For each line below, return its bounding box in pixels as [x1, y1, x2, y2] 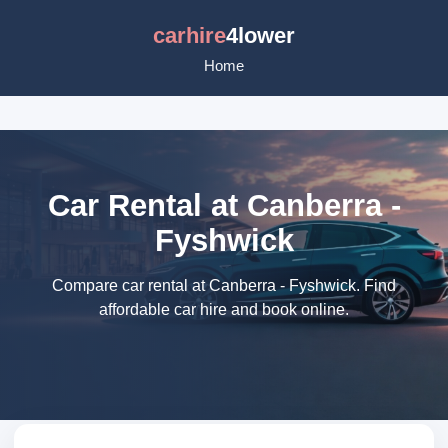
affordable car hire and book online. [99, 301, 349, 318]
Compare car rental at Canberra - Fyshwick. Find [52, 277, 396, 294]
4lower [226, 23, 295, 48]
